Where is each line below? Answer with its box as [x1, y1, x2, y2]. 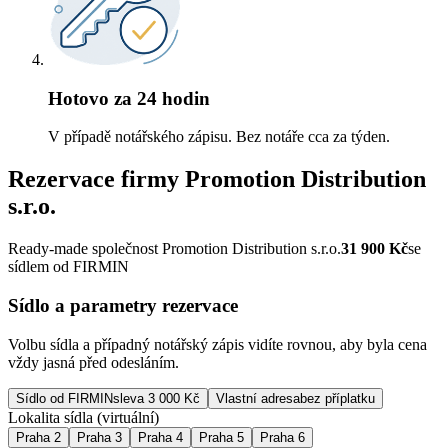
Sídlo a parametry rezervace [8, 294, 238, 316]
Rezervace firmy [8, 166, 185, 193]
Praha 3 [77, 429, 122, 445]
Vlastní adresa [216, 390, 300, 406]
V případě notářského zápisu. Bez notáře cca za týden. [48, 128, 390, 146]
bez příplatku [300, 390, 375, 406]
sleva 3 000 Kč [113, 390, 200, 406]
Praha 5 [199, 429, 244, 445]
